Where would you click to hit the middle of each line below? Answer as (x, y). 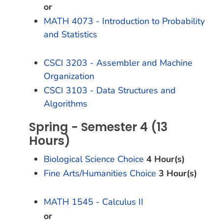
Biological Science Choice (94, 159)
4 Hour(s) (165, 159)
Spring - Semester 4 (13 (98, 127)
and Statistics (70, 34)
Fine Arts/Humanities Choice (100, 173)
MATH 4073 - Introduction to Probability (124, 21)
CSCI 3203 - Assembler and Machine (118, 63)
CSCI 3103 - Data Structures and (110, 90)
